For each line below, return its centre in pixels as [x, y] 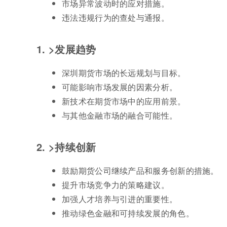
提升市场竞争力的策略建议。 [116, 185]
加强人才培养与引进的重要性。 [120, 199]
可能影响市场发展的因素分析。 [120, 87]
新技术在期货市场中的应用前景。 [124, 101]
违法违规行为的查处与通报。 [116, 18]
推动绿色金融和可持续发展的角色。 [128, 213]
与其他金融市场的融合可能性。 [120, 116]
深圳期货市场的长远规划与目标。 [124, 73]
